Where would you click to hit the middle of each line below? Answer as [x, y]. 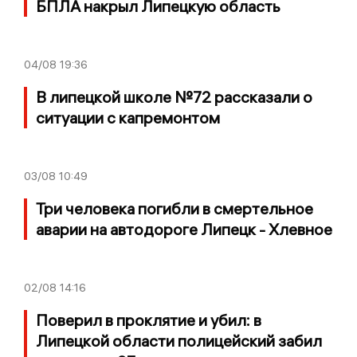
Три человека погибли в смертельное [175, 208]
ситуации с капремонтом [128, 117]
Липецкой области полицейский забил [179, 340]
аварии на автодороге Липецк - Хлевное [184, 229]
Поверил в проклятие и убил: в [149, 320]
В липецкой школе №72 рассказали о [174, 96]
